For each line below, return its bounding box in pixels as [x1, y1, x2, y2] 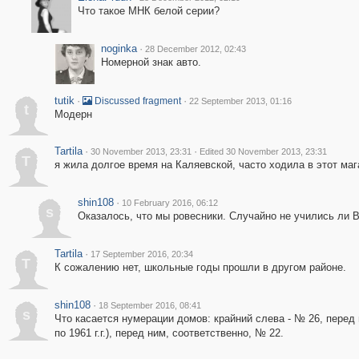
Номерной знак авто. [100, 56, 201, 68]
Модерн [54, 108, 92, 120]
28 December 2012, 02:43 [144, 44, 246, 54]
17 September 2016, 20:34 [90, 249, 193, 259]
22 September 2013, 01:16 [188, 96, 292, 106]
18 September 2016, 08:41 [98, 301, 201, 310]
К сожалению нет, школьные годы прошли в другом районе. [54, 261, 346, 273]
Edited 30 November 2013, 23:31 [199, 147, 327, 156]
